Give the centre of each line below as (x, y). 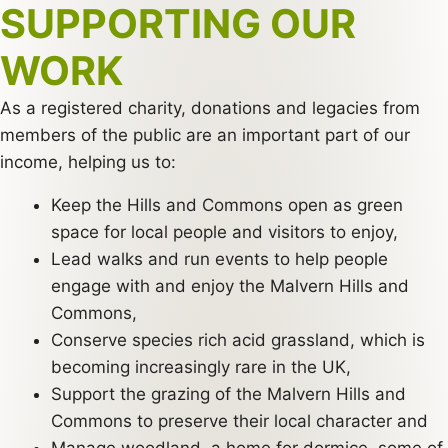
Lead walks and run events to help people (219, 258)
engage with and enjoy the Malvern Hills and (230, 285)
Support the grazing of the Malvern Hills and (228, 393)
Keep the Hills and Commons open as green (227, 204)
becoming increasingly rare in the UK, (201, 366)
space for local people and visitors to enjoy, (224, 231)
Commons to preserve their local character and (239, 420)
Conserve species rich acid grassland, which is (238, 339)
